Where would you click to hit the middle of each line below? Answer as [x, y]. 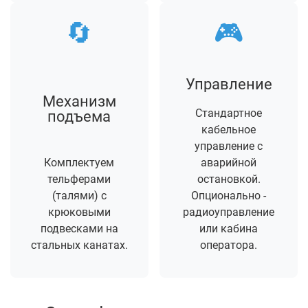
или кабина [229, 229]
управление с [229, 146]
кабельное [229, 130]
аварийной [229, 163]
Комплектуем [79, 163]
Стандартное [229, 113]
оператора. [229, 245]
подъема [79, 117]
